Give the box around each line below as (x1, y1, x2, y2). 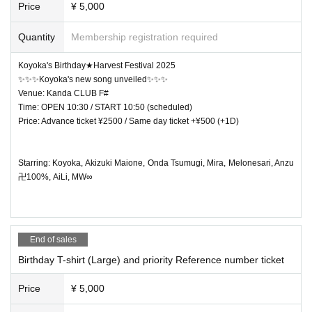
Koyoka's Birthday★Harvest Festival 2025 (18, 60, 175, 70)
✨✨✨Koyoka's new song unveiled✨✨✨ (18, 74, 168, 84)
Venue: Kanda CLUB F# (18, 88, 109, 98)
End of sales (29, 234, 77, 244)
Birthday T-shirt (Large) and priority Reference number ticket (18, 253, 284, 265)
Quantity (18, 31, 55, 42)
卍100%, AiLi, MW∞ (18, 171, 93, 182)
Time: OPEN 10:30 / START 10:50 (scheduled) (18, 102, 192, 112)
